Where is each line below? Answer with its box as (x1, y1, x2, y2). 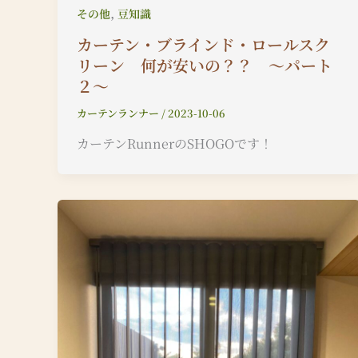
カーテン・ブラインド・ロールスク (77, 32, 330, 56)
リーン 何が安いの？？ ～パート (77, 53, 332, 77)
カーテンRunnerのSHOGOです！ (77, 134, 272, 153)
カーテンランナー (77, 105, 161, 121)
